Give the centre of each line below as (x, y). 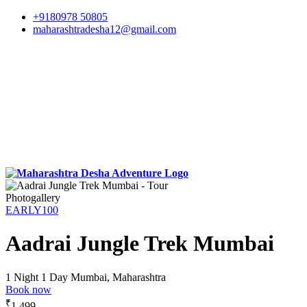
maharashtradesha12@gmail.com (105, 29)
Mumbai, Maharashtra (118, 277)
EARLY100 (32, 210)
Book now (28, 289)
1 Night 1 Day (37, 277)
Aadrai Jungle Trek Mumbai (140, 244)
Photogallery (33, 198)
